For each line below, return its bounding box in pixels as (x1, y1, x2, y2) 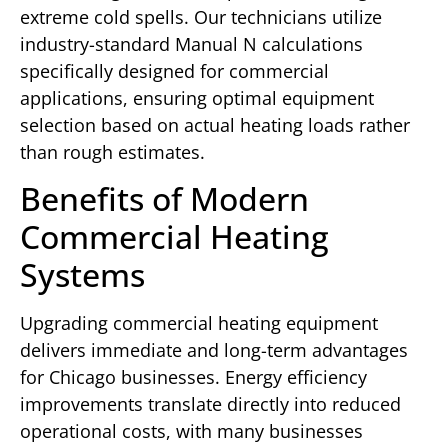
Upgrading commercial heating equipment (20, 311, 378, 336)
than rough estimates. (20, 140, 205, 165)
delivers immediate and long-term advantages (20, 338, 408, 363)
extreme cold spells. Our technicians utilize (20, 5, 382, 30)
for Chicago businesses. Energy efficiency (20, 365, 367, 390)
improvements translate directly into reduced (20, 392, 401, 417)
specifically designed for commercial (20, 59, 329, 84)
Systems (20, 253, 145, 297)
